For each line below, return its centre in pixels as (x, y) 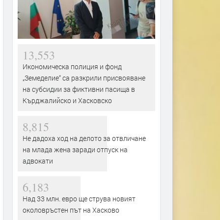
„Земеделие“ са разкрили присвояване (84, 78)
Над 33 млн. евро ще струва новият (79, 199)
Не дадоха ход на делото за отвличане (84, 138)
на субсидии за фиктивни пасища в (79, 89)
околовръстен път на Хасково (71, 210)
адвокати (38, 161)
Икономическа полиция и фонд (72, 67)
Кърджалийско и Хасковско (67, 101)
